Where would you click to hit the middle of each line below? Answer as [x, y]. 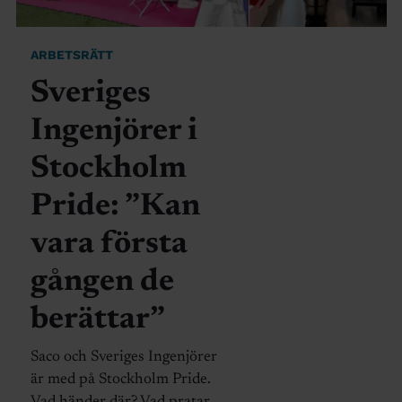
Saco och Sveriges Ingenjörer [123, 357]
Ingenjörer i [114, 131]
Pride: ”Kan [115, 206]
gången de [102, 282]
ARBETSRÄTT [71, 54]
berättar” [97, 319]
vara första [109, 244]
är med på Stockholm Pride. [120, 380]
